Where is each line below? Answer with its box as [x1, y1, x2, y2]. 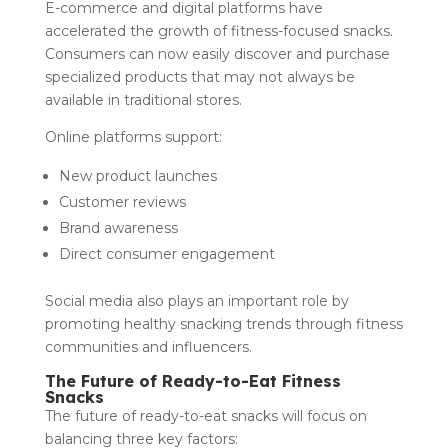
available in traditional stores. [44, 90, 242, 109]
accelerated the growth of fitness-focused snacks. [44, 21, 393, 40]
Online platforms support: [44, 127, 222, 146]
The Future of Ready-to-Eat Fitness [44, 370, 341, 391]
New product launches [58, 166, 221, 185]
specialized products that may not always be [44, 67, 355, 86]
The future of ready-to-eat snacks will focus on [44, 406, 367, 425]
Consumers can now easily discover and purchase [44, 44, 390, 63]
